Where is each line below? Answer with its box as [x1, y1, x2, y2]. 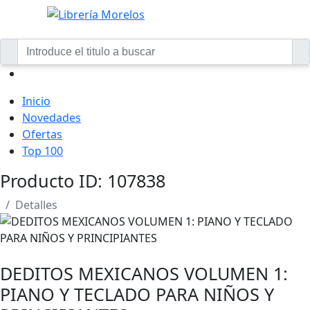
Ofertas [22, 127, 62, 142]
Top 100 [22, 143, 63, 158]
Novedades [22, 110, 81, 125]
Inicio [22, 93, 51, 109]
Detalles [15, 197, 57, 212]
